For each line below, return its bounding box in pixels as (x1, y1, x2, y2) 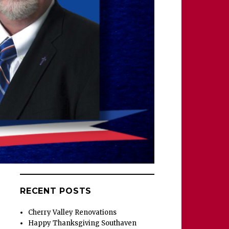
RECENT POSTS (20, 186, 92, 196)
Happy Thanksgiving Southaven (28, 219, 137, 228)
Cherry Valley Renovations (28, 208, 117, 217)
